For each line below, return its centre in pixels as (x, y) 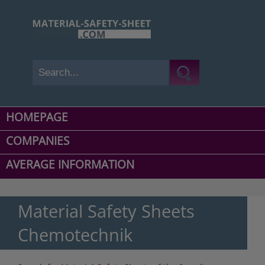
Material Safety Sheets (106, 211)
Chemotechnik (75, 235)
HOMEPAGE (37, 117)
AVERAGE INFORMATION (70, 165)
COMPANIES (38, 141)
